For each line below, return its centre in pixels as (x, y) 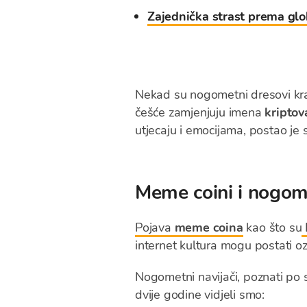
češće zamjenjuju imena (200, 112)
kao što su (272, 228)
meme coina (209, 228)
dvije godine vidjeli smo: (200, 295)
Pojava (155, 228)
